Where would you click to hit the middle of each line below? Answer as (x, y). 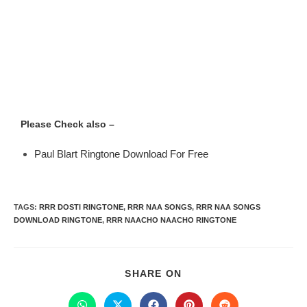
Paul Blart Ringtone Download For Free (121, 154)
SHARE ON (153, 273)
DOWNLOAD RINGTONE (58, 220)
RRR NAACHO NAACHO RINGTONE (171, 220)
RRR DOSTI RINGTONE (81, 207)
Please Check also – (67, 124)
